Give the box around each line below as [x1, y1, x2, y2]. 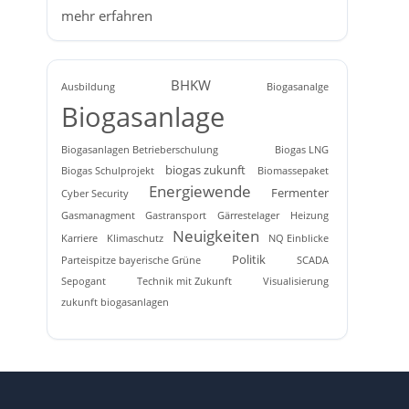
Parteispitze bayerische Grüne [60, 253, 201, 267]
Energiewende [148, 180, 251, 202]
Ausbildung [60, 79, 115, 93]
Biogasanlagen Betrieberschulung [60, 142, 218, 156]
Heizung [289, 208, 329, 222]
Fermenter [270, 184, 329, 201]
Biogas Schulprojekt [60, 163, 154, 177]
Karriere [60, 231, 98, 245]
